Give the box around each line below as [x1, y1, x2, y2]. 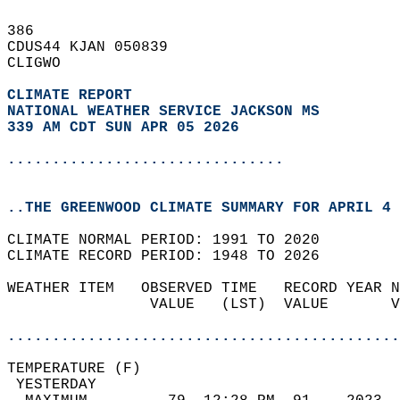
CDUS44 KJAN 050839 [7, 39, 186, 55]
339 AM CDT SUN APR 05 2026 [7, 120, 239, 136]
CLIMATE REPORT [7, 87, 141, 104]
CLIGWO [7, 55, 79, 71]
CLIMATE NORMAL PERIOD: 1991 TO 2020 [7, 232, 337, 248]
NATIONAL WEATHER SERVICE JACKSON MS [7, 104, 320, 120]
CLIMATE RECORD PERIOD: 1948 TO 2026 [7, 248, 337, 264]
